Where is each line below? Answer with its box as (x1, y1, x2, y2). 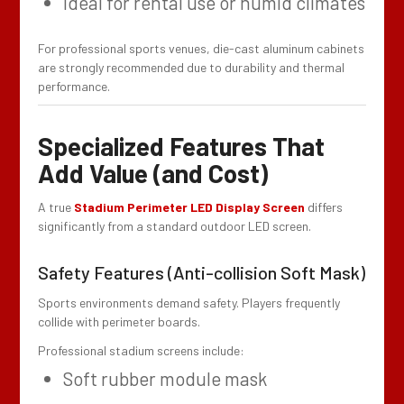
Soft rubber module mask (63, 367, 268, 390)
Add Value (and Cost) (38, 157, 269, 188)
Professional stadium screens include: (38, 343, 245, 359)
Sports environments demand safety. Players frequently (38, 294, 341, 310)
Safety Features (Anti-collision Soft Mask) (38, 261, 366, 283)
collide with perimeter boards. (38, 313, 201, 329)
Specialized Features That (38, 130, 326, 161)
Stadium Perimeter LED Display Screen (74, 198, 306, 215)
